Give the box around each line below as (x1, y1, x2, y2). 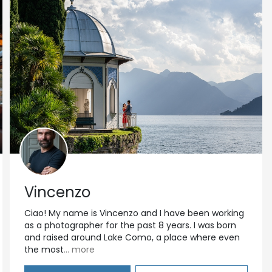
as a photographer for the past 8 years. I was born (24, 219, 236, 231)
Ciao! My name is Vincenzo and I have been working (24, 207, 244, 219)
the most (24, 243, 64, 256)
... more (64, 243, 95, 256)
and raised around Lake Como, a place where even (24, 231, 240, 243)
